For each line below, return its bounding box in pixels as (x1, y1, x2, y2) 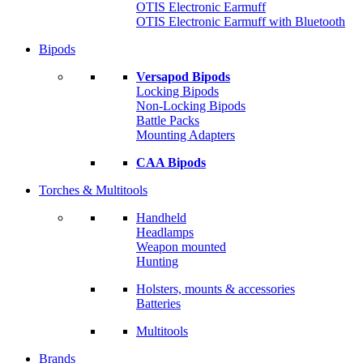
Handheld (136, 211, 186, 224)
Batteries (136, 297, 181, 310)
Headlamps (136, 225, 194, 239)
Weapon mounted (136, 240, 226, 254)
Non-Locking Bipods (136, 99, 246, 113)
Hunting (136, 254, 178, 268)
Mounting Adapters (136, 128, 235, 142)
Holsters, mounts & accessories (136, 282, 295, 296)
